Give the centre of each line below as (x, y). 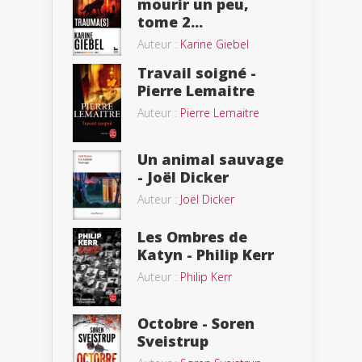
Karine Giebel (215, 44)
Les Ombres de (192, 237)
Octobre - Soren (196, 323)
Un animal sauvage (210, 159)
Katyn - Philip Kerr (206, 255)
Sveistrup (173, 341)
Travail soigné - (197, 73)
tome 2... (170, 22)
